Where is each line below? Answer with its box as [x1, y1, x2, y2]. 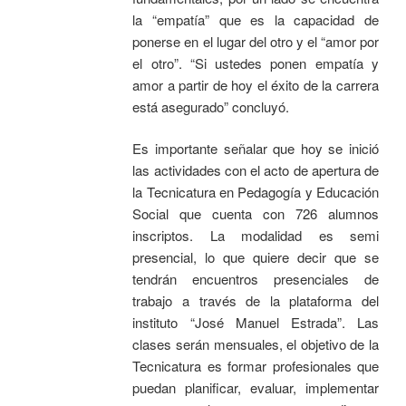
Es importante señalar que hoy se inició [132, 139, 379, 159]
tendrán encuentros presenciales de [132, 269, 379, 289]
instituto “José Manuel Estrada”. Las [132, 313, 379, 333]
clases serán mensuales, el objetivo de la [132, 334, 379, 354]
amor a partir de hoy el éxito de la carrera [132, 74, 379, 94]
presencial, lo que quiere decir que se [132, 247, 379, 267]
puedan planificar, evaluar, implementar [132, 378, 379, 398]
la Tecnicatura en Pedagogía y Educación [132, 182, 379, 202]
